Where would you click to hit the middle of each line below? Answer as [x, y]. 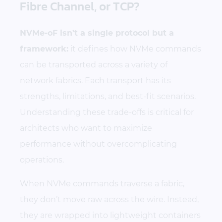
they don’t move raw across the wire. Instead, [109, 199]
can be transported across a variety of [94, 64]
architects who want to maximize [86, 128]
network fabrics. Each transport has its [95, 80]
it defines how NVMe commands [135, 49]
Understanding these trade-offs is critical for [107, 112]
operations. [42, 160]
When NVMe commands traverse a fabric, [102, 183]
